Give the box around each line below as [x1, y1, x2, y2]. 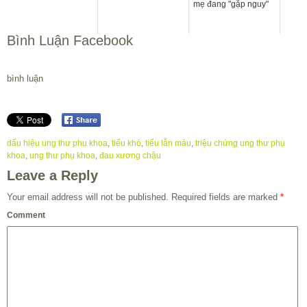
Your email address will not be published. [7, 192, 169, 203]
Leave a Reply [7, 168, 98, 184]
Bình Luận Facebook [7, 32, 133, 48]
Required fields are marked [169, 192, 280, 203]
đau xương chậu [99, 151, 161, 161]
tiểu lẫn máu [145, 138, 191, 149]
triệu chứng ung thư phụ [195, 138, 285, 149]
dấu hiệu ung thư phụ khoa [7, 138, 108, 149]
